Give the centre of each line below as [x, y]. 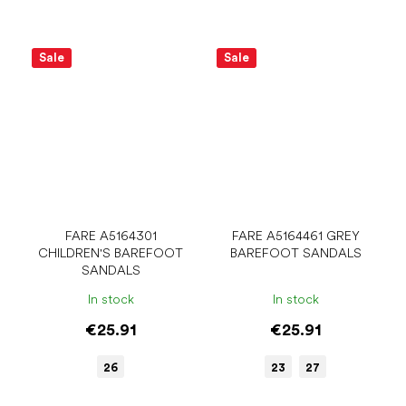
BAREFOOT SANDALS [295, 253]
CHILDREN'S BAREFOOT [111, 253]
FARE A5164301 [111, 236]
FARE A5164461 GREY [295, 236]
